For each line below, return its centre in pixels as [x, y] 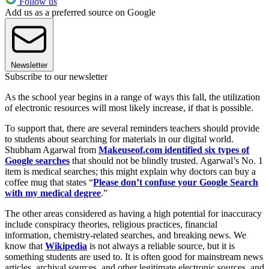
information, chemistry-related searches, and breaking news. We [125, 235]
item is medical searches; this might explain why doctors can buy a [130, 171]
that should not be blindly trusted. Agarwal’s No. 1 [166, 160]
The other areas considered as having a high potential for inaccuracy [133, 213]
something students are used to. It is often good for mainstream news [134, 256]
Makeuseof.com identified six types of [174, 150]
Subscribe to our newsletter [56, 76]
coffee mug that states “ [49, 182]
